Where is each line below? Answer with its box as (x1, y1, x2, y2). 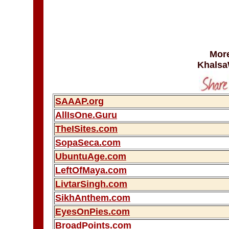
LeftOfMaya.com (55, 165, 127, 175)
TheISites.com (55, 124, 118, 134)
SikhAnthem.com (55, 193, 130, 203)
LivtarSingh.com (55, 179, 127, 189)
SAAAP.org (55, 96, 104, 106)
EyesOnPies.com (55, 207, 130, 217)
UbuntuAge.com (55, 151, 126, 162)
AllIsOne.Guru (55, 110, 117, 120)
